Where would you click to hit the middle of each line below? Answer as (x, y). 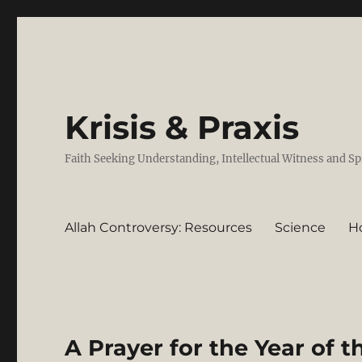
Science (301, 227)
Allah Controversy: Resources (159, 227)
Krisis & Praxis (182, 127)
